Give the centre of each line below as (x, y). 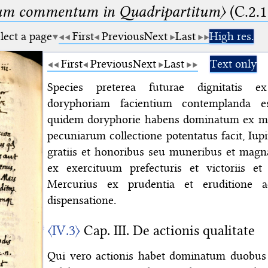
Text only (233, 64)
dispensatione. (82, 200)
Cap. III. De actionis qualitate (167, 230)
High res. (232, 36)
